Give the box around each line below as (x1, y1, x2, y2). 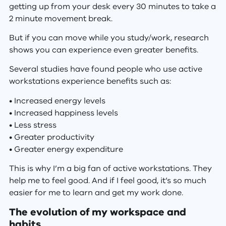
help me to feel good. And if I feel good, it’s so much (9, 175, 206, 187)
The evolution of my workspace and (9, 205, 186, 219)
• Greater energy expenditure (9, 143, 123, 155)
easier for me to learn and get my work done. (9, 187, 183, 199)
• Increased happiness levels (9, 107, 118, 119)
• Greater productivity (9, 131, 94, 143)
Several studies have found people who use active (9, 64, 202, 75)
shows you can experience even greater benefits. (9, 44, 198, 56)
